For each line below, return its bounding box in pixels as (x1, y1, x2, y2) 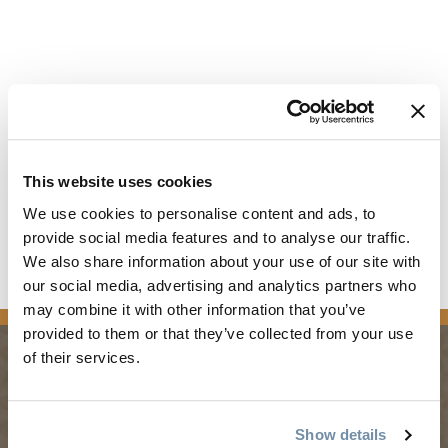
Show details (295, 426, 387, 444)
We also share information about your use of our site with (23, 252, 421, 270)
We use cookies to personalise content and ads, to (23, 204, 376, 222)
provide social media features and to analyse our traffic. (23, 228, 411, 246)
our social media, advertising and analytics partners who (23, 276, 416, 294)
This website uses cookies (23, 173, 213, 191)
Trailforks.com (86, 271, 199, 293)
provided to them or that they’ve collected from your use (23, 324, 413, 342)
